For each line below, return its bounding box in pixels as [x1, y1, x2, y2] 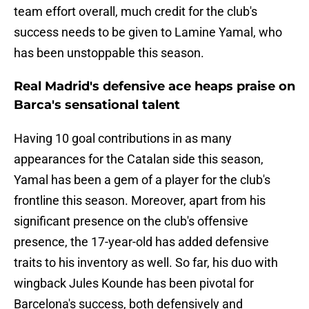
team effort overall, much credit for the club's [14, 4, 257, 19]
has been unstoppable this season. [14, 46, 204, 61]
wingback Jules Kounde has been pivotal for [14, 276, 254, 291]
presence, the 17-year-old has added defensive [14, 235, 269, 250]
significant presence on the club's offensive [14, 214, 248, 229]
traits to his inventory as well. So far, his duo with [14, 255, 278, 270]
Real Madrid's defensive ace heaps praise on [14, 79, 295, 94]
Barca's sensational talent [14, 97, 180, 113]
